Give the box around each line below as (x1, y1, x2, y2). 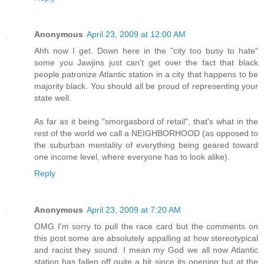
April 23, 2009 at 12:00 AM (87, 29, 186, 39)
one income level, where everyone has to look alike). (34, 151, 230, 161)
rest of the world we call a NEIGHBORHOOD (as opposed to (34, 128, 258, 138)
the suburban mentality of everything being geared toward (34, 140, 258, 150)
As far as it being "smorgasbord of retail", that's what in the (34, 116, 258, 126)
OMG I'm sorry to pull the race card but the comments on (34, 221, 258, 231)
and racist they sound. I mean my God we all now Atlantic (34, 245, 258, 255)
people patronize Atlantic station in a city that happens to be (34, 69, 258, 79)
